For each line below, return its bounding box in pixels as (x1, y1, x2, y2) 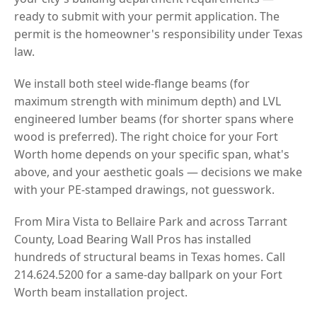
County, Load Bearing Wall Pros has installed (14, 231, 251, 247)
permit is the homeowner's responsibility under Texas (14, 25, 303, 42)
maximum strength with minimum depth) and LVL (14, 93, 281, 109)
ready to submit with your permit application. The (14, 8, 279, 24)
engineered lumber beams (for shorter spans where (14, 110, 294, 127)
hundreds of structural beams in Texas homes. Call (14, 248, 285, 265)
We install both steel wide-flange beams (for (14, 75, 250, 91)
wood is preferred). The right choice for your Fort (14, 128, 278, 144)
